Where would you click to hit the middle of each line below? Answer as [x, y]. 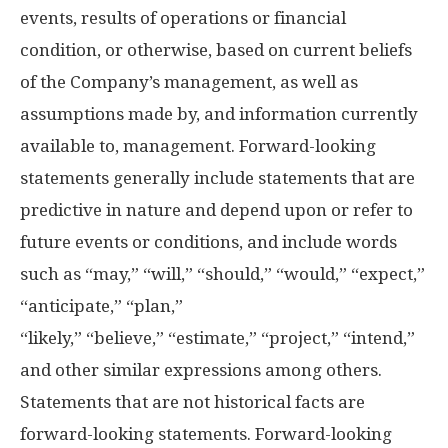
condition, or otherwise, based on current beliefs [216, 50]
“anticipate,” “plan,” [101, 306]
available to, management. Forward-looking [198, 146]
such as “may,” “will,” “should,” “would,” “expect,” [222, 274]
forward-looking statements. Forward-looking [206, 434]
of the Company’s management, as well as [189, 82]
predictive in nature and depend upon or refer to [216, 210]
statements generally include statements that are [217, 178]
